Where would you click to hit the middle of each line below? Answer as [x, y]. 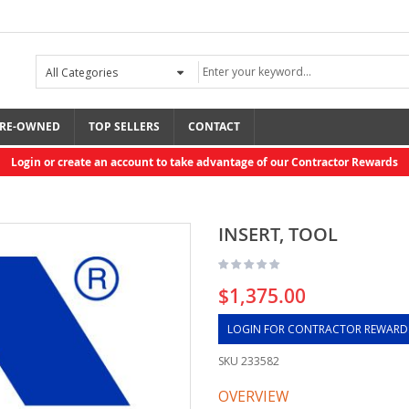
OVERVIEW [253, 396]
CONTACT [214, 126]
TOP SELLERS [124, 126]
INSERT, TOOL [278, 234]
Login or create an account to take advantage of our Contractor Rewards [204, 162]
